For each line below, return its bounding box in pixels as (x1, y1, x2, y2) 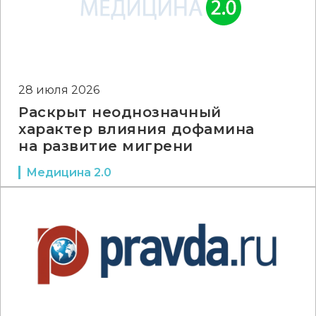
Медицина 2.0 (26, 166, 111, 179)
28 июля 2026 (18, 83, 99, 97)
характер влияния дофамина (18, 121, 255, 138)
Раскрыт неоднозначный (18, 104, 221, 121)
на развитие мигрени (18, 138, 193, 154)
